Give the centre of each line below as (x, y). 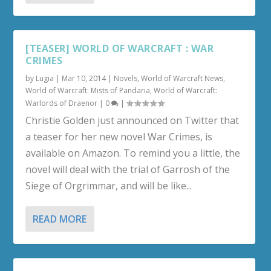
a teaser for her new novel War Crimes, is (119, 137)
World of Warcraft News (182, 78)
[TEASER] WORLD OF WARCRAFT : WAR (120, 48)
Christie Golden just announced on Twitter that (132, 120)
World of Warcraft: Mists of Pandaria (88, 90)
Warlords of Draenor (62, 103)
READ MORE (60, 219)
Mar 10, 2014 (84, 78)
